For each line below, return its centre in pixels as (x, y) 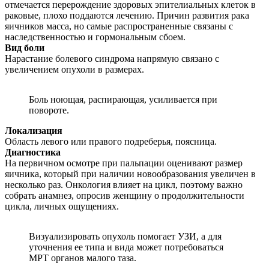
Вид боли (25, 48)
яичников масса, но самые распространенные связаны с (119, 26)
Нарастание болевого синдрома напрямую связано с (112, 59)
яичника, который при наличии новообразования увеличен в (130, 174)
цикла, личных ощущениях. (62, 207)
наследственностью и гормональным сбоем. (95, 37)
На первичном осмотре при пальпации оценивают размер (124, 163)
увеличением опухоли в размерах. (74, 70)
